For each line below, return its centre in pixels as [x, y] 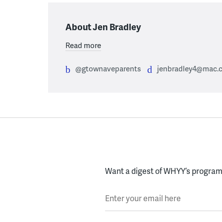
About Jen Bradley [103, 26]
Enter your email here [143, 192]
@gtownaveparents [108, 68]
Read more [83, 45]
